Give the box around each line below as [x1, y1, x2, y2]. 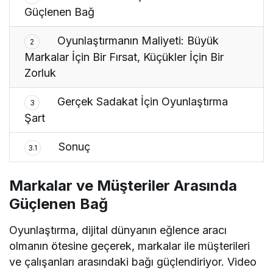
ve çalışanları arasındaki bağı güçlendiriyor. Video [9, 255, 257, 269]
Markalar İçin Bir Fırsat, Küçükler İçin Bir [24, 51, 224, 64]
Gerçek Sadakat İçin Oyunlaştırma [54, 95, 229, 108]
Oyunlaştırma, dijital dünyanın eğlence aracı [9, 224, 227, 237]
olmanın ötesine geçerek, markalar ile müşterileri [9, 239, 250, 253]
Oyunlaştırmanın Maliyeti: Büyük [54, 34, 219, 48]
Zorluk [24, 66, 56, 80]
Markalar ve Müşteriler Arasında [9, 177, 237, 195]
